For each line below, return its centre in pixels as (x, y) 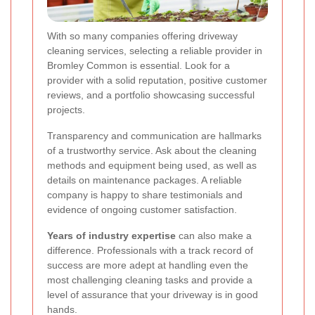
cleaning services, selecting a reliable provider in (155, 50)
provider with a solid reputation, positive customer (157, 80)
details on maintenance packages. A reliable (144, 180)
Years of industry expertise (111, 235)
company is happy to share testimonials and (145, 194)
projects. (66, 109)
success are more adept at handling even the (148, 265)
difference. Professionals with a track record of (150, 250)
